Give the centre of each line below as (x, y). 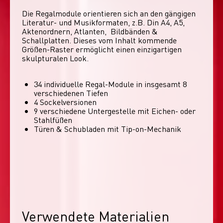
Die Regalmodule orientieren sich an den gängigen (109, 13)
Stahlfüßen (54, 119)
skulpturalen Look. (56, 58)
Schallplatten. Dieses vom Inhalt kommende (99, 40)
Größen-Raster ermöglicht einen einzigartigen (102, 49)
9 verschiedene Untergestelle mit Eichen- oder (115, 111)
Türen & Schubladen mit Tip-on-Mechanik (108, 128)
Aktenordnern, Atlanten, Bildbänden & (90, 31)
